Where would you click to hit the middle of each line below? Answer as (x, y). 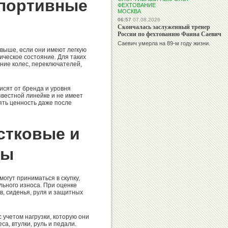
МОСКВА (129, 11)
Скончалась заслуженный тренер (164, 27)
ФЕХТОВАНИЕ (137, 5)
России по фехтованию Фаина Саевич (169, 34)
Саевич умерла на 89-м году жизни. (164, 43)
